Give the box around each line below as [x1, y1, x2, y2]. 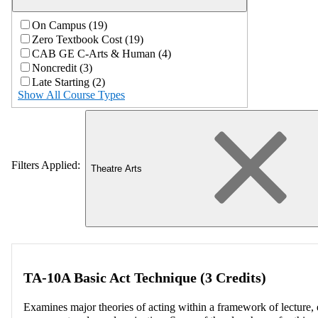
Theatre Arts [91, 163, 143, 174]
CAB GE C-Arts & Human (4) [32, 47, 171, 60]
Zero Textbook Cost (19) [32, 33, 143, 45]
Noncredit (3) [32, 61, 92, 74]
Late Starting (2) [32, 75, 105, 88]
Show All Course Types [18, 88, 125, 101]
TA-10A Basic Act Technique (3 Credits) [23, 270, 266, 286]
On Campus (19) [32, 18, 107, 31]
